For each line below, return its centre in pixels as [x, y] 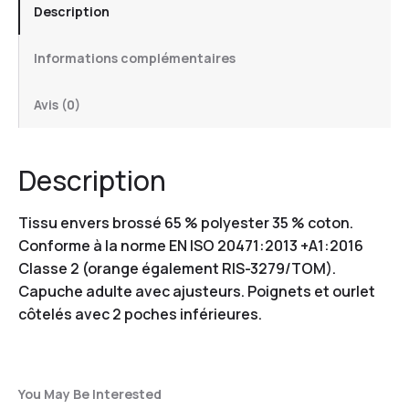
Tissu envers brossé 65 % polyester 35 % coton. [186, 222]
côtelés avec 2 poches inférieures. [140, 314]
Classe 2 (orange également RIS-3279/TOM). [177, 268]
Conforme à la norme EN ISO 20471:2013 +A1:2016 [191, 245]
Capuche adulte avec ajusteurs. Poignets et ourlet [197, 291]
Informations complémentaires [135, 58]
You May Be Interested [90, 393]
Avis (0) [57, 104]
